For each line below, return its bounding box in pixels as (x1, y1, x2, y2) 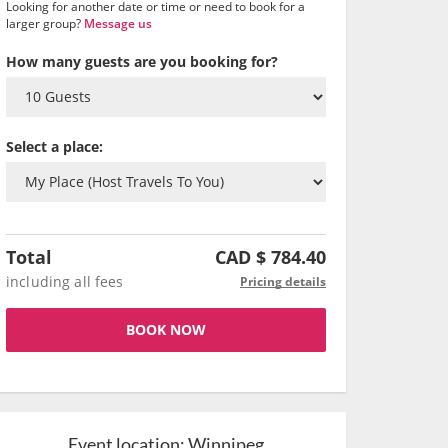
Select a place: (6, 137, 103, 156)
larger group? (6, 15, 84, 32)
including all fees (6, 272, 124, 291)
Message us (84, 15, 152, 32)
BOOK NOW (126, 320, 206, 339)
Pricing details (240, 273, 326, 290)
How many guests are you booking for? (6, 52, 278, 71)
